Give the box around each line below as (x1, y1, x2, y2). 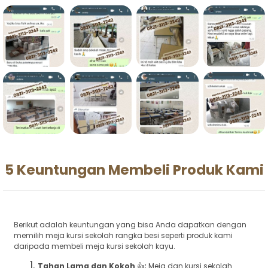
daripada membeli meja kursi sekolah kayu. (14, 240, 175, 251)
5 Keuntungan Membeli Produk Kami (4, 160, 264, 179)
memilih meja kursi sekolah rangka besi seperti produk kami (14, 230, 233, 240)
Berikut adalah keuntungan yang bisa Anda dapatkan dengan (14, 219, 246, 230)
